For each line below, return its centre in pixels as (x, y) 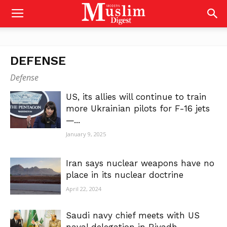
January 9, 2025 (86, 134)
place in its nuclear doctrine (125, 175)
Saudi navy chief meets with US (133, 215)
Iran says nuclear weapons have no (140, 163)
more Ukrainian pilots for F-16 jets (138, 108)
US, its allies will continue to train (136, 97)
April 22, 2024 (84, 189)
